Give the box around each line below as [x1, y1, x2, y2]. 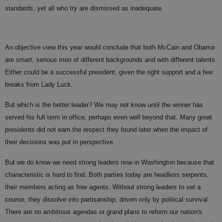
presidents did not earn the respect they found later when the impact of [5, 125, 208, 133]
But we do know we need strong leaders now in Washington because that [5, 158, 214, 166]
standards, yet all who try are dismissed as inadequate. [5, 4, 164, 12]
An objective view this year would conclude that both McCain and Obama [5, 43, 215, 51]
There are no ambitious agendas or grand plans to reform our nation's [5, 208, 202, 216]
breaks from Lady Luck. [5, 80, 73, 88]
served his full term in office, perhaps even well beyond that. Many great [5, 113, 212, 121]
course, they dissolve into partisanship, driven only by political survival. [5, 195, 210, 203]
